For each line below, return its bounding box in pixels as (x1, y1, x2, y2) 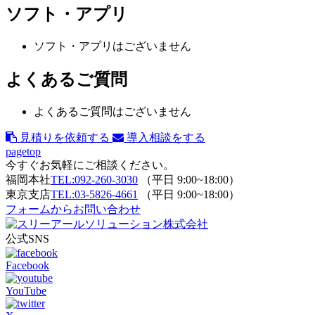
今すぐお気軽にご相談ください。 (6, 158, 174, 171)
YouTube (6, 284, 46, 297)
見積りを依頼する (20, 131, 110, 143)
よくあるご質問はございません (34, 105, 191, 117)
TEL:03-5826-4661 (51, 188, 138, 200)
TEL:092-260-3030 (51, 173, 138, 186)
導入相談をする (127, 131, 205, 143)
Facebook (6, 259, 49, 271)
